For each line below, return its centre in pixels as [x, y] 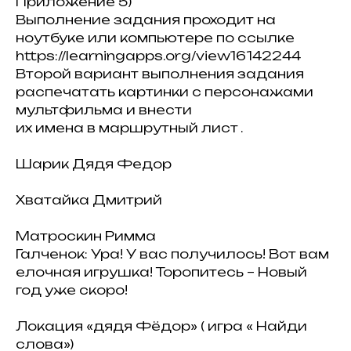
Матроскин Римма [86, 236]
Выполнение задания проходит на [146, 20]
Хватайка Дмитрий [89, 200]
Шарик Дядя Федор [94, 164]
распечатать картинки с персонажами [165, 92]
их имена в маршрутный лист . [129, 128]
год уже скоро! [72, 290]
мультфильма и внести [104, 110]
